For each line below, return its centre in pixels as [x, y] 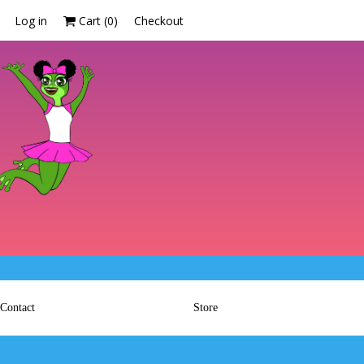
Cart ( [91, 20]
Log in [31, 20]
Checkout [159, 20]
